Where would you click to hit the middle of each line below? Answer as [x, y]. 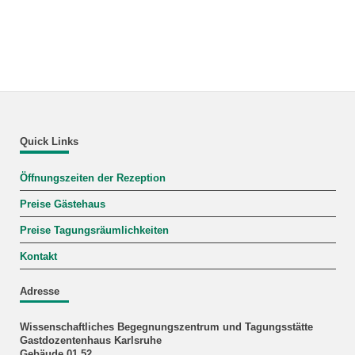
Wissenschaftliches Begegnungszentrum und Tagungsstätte [166, 328]
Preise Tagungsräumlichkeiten [94, 230]
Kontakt [38, 256]
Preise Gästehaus [62, 204]
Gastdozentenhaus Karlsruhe [90, 341]
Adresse [39, 291]
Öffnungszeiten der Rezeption [92, 178]
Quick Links [49, 142]
